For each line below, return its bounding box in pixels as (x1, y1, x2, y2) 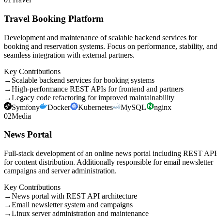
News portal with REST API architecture (12, 192, 137, 201)
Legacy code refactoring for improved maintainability (12, 93, 174, 102)
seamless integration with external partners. (4, 50, 135, 59)
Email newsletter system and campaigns (12, 201, 133, 209)
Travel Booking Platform (4, 14, 104, 24)
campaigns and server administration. (4, 167, 117, 175)
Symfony (12, 103, 40, 111)
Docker (47, 103, 70, 111)
